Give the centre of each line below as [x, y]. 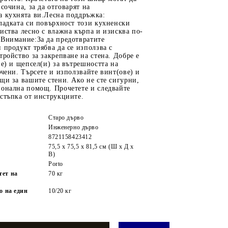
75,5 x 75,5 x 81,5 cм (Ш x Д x [91, 146]
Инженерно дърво [74, 127]
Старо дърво [66, 117]
